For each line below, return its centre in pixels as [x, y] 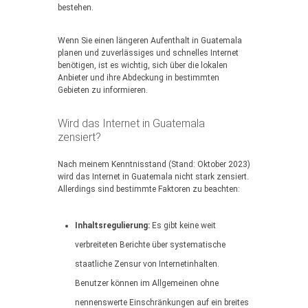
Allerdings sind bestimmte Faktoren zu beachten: [149, 189]
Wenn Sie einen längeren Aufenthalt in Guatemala [150, 41]
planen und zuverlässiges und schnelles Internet [148, 53]
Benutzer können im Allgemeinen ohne [147, 283]
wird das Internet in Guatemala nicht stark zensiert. [153, 177]
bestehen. [76, 8]
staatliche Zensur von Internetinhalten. [147, 264]
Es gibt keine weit [183, 225]
